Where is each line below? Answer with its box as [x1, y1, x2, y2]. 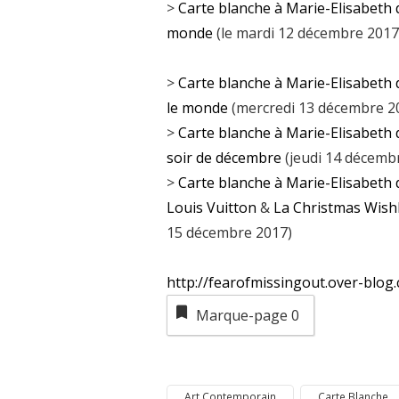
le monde [167, 97, 228, 118]
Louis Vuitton [167, 197, 256, 217]
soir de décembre [167, 147, 281, 167]
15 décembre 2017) [167, 222, 292, 242]
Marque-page [195, 305, 291, 325]
